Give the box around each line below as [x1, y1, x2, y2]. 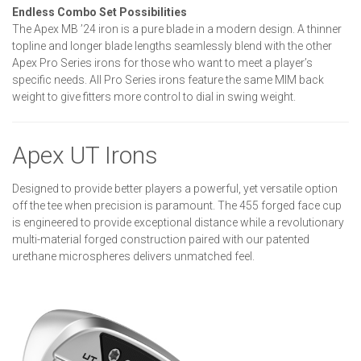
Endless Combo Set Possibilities [12, 5, 187, 19]
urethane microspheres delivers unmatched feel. [12, 249, 255, 263]
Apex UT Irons [12, 140, 158, 169]
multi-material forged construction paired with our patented [12, 232, 309, 246]
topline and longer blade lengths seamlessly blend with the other [12, 39, 332, 52]
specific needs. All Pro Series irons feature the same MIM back [12, 73, 324, 86]
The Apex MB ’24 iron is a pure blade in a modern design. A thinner [12, 22, 342, 35]
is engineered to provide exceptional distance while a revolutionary [12, 215, 344, 229]
